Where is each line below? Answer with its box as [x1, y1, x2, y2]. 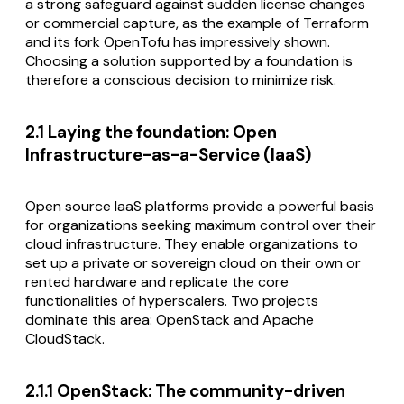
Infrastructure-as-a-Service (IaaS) [25, 142, 311, 166]
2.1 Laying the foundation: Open [25, 120, 277, 143]
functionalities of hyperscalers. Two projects [25, 291, 318, 311]
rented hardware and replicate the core [25, 272, 289, 292]
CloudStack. [25, 329, 105, 349]
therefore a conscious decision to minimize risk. [25, 69, 336, 89]
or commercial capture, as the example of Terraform [25, 13, 369, 32]
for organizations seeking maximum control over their [25, 216, 376, 235]
